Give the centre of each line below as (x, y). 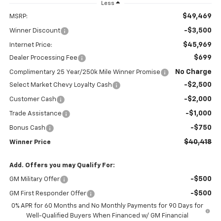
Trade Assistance (35, 114)
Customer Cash (33, 100)
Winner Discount (35, 31)
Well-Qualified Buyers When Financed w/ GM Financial (108, 216)
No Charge (194, 72)
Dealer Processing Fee (43, 58)
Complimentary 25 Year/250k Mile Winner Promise (85, 73)
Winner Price (30, 143)
